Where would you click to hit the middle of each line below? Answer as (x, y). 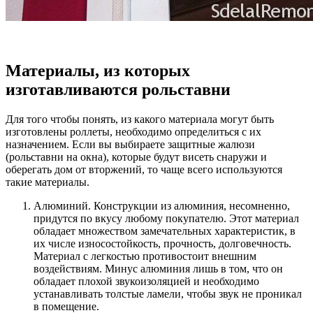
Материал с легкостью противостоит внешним (145, 256)
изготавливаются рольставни (118, 90)
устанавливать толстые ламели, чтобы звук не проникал (168, 294)
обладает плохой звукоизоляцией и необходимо (146, 282)
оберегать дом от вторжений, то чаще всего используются (144, 170)
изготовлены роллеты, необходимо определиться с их (133, 132)
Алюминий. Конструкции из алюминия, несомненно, (162, 206)
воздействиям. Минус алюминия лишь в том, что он (158, 269)
